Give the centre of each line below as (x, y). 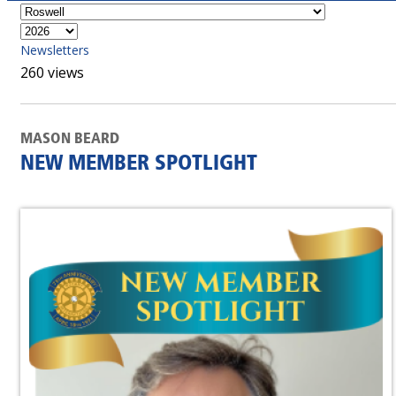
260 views (52, 72)
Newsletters (55, 50)
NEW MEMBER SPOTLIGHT (139, 164)
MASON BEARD (70, 139)
